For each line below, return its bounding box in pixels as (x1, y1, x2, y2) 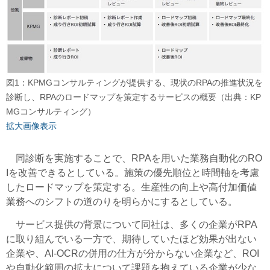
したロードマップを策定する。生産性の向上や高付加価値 (6, 181, 257, 192)
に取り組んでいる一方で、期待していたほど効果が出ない (6, 233, 257, 244)
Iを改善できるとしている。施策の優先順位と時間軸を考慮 (6, 167, 259, 178)
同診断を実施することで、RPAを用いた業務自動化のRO (6, 152, 262, 163)
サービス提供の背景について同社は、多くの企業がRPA (6, 219, 257, 230)
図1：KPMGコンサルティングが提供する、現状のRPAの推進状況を (6, 77, 263, 87)
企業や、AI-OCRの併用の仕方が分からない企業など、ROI (6, 248, 259, 259)
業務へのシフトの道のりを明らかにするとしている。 (6, 196, 237, 207)
